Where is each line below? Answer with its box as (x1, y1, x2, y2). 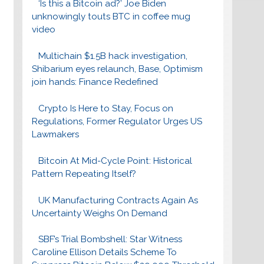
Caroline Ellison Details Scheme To (31, 247, 177, 258)
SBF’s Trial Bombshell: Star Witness (38, 234, 183, 245)
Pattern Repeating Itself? (31, 168, 136, 179)
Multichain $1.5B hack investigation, (38, 51, 188, 62)
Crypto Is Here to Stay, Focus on (38, 103, 174, 114)
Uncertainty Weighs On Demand (31, 207, 167, 219)
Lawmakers (31, 129, 79, 140)
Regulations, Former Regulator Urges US (31, 116, 202, 127)
